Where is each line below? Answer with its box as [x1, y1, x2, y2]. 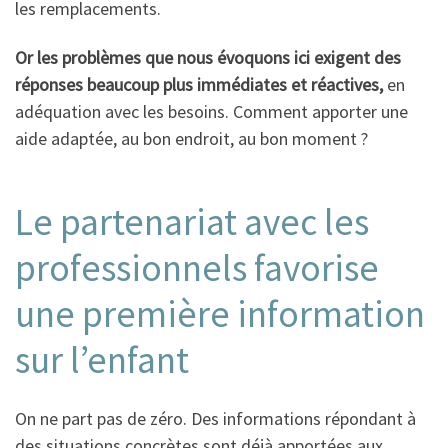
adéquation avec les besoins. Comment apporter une [15, 100, 408, 124]
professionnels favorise [15, 243, 379, 291]
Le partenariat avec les [15, 197, 369, 245]
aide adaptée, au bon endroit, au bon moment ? [15, 127, 368, 151]
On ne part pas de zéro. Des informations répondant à [15, 407, 416, 431]
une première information [15, 289, 425, 337]
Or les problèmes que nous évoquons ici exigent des [15, 46, 401, 70]
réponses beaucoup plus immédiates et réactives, [15, 73, 387, 97]
